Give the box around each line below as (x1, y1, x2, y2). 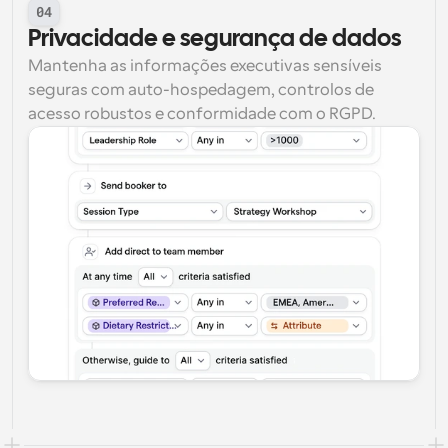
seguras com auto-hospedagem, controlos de (28, 81, 374, 99)
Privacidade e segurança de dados (28, 28, 401, 51)
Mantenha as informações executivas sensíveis (28, 57, 382, 75)
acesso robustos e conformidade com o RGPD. (28, 105, 376, 123)
